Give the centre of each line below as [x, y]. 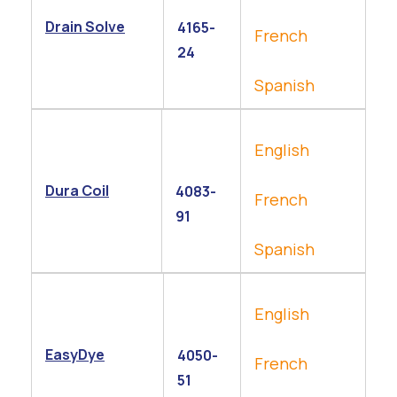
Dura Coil [77, 191]
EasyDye [75, 354]
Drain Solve [85, 27]
